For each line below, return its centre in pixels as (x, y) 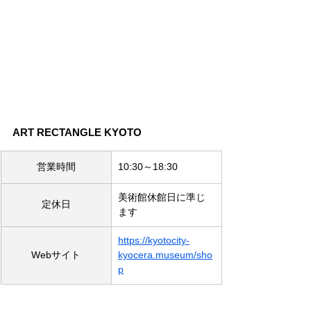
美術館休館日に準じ (162, 197)
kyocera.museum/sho (165, 255)
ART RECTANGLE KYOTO (77, 133)
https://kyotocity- (154, 241)
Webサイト (56, 255)
